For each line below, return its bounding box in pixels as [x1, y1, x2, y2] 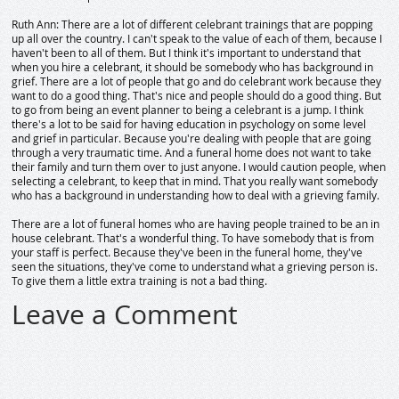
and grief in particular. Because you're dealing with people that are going [12, 131, 372, 146]
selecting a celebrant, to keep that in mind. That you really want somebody [12, 174, 379, 189]
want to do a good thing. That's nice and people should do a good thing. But [12, 88, 382, 103]
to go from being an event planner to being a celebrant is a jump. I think [12, 102, 364, 118]
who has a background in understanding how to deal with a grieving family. [12, 188, 380, 203]
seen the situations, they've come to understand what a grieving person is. [12, 259, 379, 274]
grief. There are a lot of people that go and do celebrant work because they [12, 74, 382, 89]
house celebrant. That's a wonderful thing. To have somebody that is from [12, 231, 375, 246]
